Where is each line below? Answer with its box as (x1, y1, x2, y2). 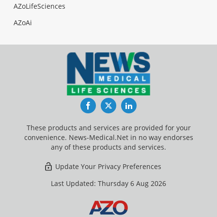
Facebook (91, 100, 126, 111)
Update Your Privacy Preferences (53, 162, 161, 171)
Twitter (112, 100, 138, 111)
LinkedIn (132, 100, 163, 111)
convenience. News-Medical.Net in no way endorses (24, 133, 193, 142)
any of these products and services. (51, 142, 166, 152)
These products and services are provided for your (26, 123, 191, 133)
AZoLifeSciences (14, 1, 65, 11)
